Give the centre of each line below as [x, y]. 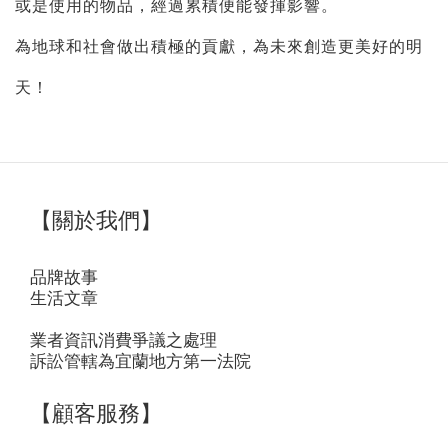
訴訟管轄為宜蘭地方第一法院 [140, 360]
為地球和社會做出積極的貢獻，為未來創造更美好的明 [219, 45]
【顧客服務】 [96, 414]
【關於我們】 [96, 221]
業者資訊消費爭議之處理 [123, 339]
